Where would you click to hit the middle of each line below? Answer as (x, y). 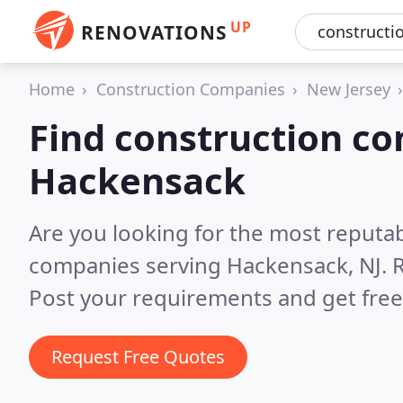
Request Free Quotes (138, 357)
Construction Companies (191, 89)
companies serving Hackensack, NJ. (210, 265)
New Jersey (349, 89)
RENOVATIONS (154, 32)
